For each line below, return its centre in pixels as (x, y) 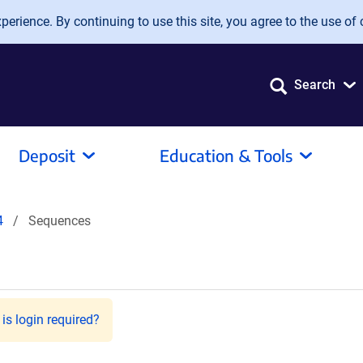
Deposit (47, 155)
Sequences (60, 221)
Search (315, 85)
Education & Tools (226, 155)
